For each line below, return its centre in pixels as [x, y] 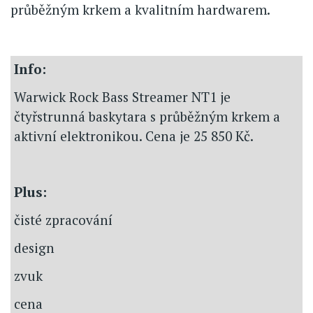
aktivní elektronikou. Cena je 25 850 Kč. [134, 136]
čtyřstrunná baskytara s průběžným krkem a [147, 117]
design [34, 248]
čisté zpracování [63, 220]
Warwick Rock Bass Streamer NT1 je [122, 97]
